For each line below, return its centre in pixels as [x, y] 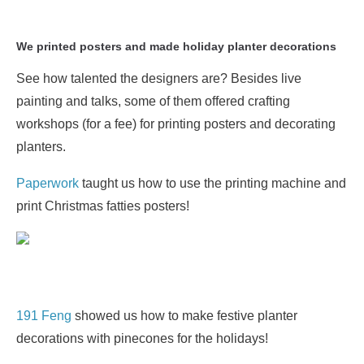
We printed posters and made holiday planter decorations [176, 46]
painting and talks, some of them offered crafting [153, 101]
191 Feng [44, 316]
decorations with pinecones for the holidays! [142, 338]
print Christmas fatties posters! [103, 206]
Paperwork [48, 183]
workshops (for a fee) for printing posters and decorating [176, 124]
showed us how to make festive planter [184, 316]
